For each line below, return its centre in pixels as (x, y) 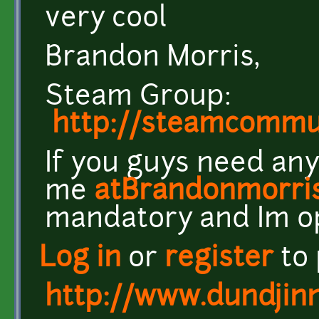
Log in (80, 259)
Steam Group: (138, 98)
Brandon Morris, (156, 58)
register (219, 259)
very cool (106, 19)
